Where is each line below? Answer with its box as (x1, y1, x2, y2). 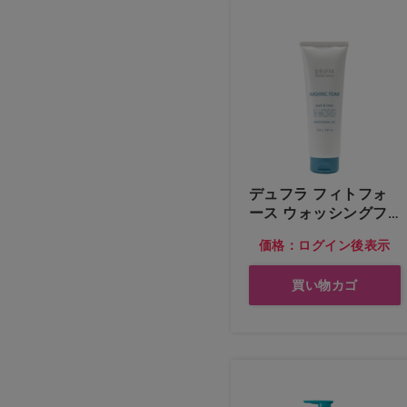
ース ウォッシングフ (249, 203, 388, 222)
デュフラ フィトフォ (249, 184, 388, 203)
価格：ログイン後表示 (258, 237, 391, 253)
